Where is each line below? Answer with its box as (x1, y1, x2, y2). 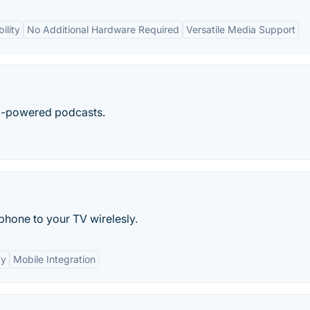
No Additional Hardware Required (27, 24, 179, 35)
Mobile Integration (13, 253, 95, 265)
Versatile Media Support (186, 24, 295, 35)
